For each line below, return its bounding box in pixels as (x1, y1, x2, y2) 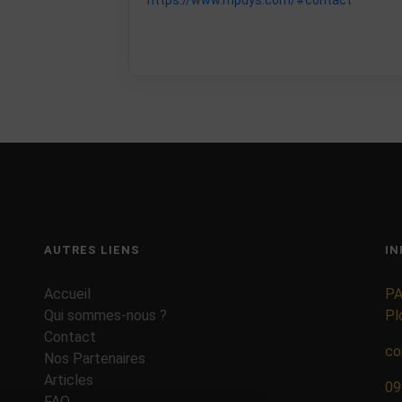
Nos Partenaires (43, 349, 145, 367)
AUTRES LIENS (43, 242, 140, 257)
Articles (43, 371, 93, 389)
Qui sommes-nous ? (43, 306, 167, 324)
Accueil (43, 284, 91, 302)
